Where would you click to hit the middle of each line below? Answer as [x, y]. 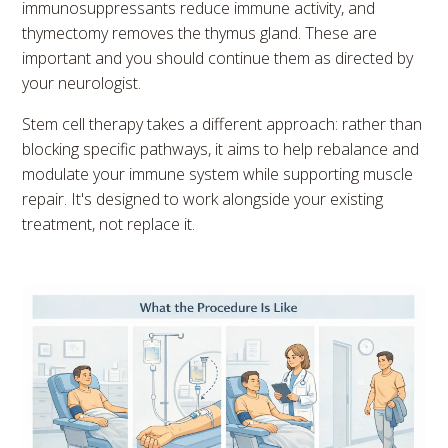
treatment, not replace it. [109, 223]
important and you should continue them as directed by [218, 57]
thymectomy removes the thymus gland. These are [200, 32]
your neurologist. [82, 82]
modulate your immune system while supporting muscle [218, 173]
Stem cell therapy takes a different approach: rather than [222, 123]
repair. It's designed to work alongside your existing [203, 198]
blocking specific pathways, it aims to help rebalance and [221, 148]
